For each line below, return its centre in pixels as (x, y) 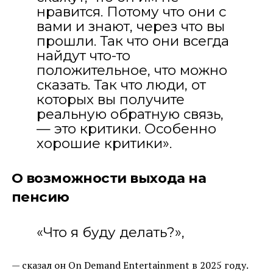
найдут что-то (83, 55)
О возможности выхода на (109, 178)
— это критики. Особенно (126, 128)
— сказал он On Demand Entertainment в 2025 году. (130, 265)
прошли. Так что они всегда (133, 41)
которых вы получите (110, 99)
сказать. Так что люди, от (121, 84)
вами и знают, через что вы (130, 26)
